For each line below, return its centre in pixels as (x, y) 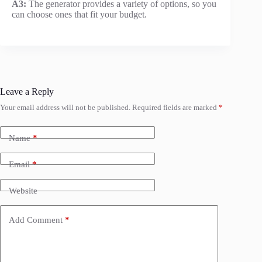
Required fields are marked (175, 108)
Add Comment (36, 220)
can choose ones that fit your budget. (79, 15)
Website (23, 190)
